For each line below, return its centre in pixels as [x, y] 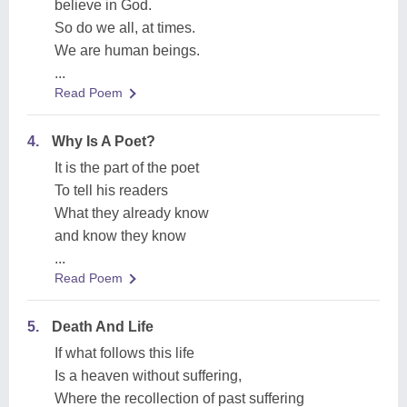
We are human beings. [127, 50]
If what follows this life [124, 353]
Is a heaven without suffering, [148, 376]
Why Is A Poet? [104, 141]
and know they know [120, 236]
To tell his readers [111, 190]
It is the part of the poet [127, 168]
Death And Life [103, 327]
